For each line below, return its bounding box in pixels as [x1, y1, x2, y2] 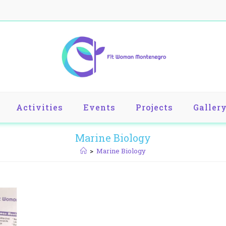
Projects [135, 102, 173, 112]
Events [83, 102, 116, 112]
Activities [16, 102, 63, 112]
